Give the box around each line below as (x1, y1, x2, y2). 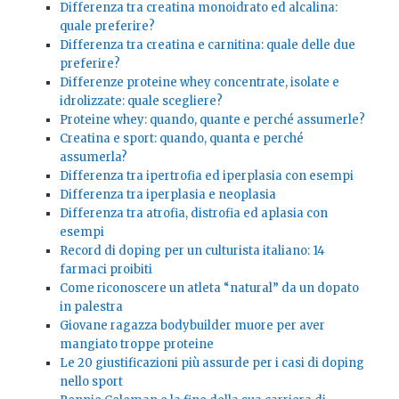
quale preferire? (59, 18, 155, 34)
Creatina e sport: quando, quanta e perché (59, 130, 304, 146)
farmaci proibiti (59, 261, 152, 277)
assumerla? (59, 149, 127, 165)
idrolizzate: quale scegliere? (59, 93, 223, 109)
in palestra (59, 298, 123, 314)
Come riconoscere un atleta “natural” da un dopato (59, 280, 359, 296)
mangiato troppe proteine (59, 336, 214, 352)
